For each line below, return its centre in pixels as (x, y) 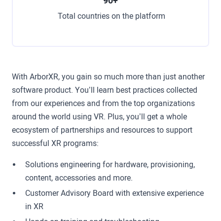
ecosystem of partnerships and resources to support (102, 130)
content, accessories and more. (79, 178)
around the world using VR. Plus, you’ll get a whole (99, 117)
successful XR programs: (55, 144)
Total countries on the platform (111, 16)
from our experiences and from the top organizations (103, 104)
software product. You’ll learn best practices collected (104, 90)
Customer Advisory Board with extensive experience (115, 193)
